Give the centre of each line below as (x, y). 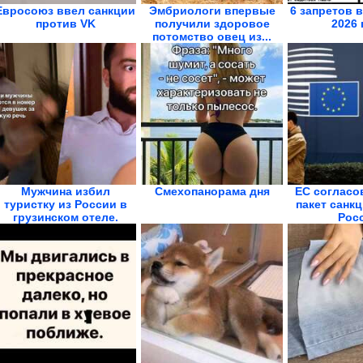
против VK (65, 23)
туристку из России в (65, 204)
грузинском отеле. (65, 217)
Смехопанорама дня (212, 191)
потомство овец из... (212, 36)
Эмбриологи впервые (212, 11)
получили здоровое (212, 23)
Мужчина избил (65, 191)
